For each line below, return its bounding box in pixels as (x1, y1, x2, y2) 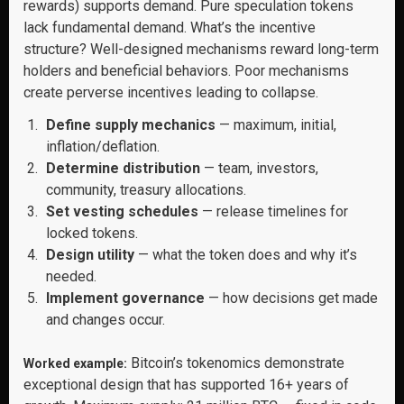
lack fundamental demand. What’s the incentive (23, 19, 316, 36)
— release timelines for (198, 203, 348, 220)
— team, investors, (200, 160, 318, 177)
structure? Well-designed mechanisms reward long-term (23, 41, 379, 58)
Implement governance (46, 289, 205, 307)
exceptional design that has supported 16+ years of (23, 376, 349, 393)
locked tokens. (46, 225, 138, 242)
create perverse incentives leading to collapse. (23, 84, 318, 101)
